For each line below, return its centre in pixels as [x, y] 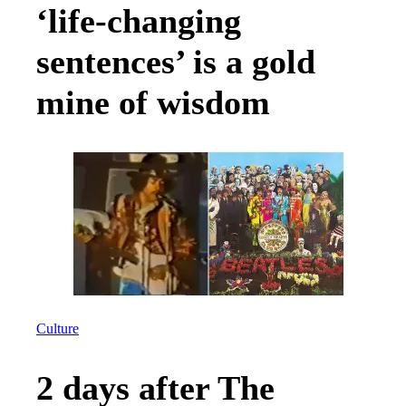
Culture [58, 329]
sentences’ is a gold [176, 62]
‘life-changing [139, 21]
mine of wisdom [153, 103]
